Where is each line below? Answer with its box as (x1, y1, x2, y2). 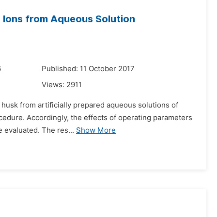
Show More (76, 126, 116, 135)
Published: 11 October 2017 (42, 64, 135, 73)
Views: (42, 80, 66, 89)
